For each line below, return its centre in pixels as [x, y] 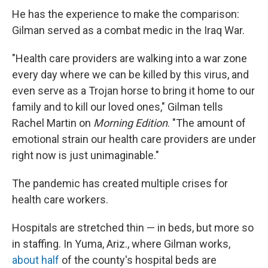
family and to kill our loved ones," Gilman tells [118, 107]
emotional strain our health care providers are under [134, 139]
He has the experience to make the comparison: [126, 14]
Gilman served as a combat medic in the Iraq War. [128, 30]
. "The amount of [207, 123]
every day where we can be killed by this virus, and [130, 74]
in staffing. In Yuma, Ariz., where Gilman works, [121, 244]
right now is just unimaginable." [86, 155]
